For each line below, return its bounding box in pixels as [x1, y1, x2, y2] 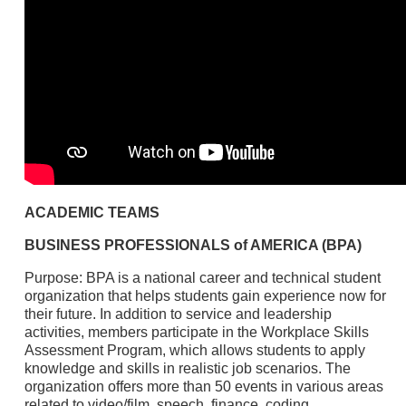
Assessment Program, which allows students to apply [24, 342, 365, 358]
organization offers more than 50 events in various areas [24, 378, 383, 394]
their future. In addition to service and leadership [24, 305, 332, 322]
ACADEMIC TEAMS [24, 204, 159, 220]
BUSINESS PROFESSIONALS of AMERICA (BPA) [24, 237, 362, 253]
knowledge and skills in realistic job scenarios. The [24, 360, 351, 376]
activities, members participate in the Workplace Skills [24, 324, 369, 340]
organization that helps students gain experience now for [24, 287, 386, 304]
